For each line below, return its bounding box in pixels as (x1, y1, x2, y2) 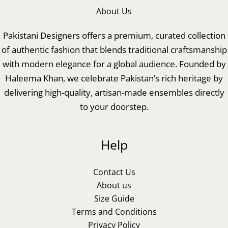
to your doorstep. (79, 100, 149, 112)
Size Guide (94, 192, 134, 204)
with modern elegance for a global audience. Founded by (2, 58, 226, 70)
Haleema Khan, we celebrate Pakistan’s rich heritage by (5, 72, 223, 84)
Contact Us (93, 166, 135, 178)
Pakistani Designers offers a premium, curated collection (3, 29, 225, 41)
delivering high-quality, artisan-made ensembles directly (4, 86, 224, 98)
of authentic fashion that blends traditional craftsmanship (1, 43, 227, 55)
